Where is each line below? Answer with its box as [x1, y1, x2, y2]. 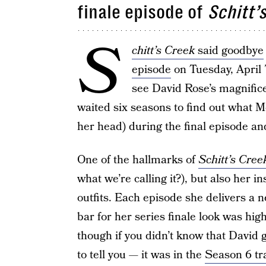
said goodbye [194, 43, 264, 59]
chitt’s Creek [131, 43, 195, 59]
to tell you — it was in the [77, 247, 205, 263]
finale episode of [77, 1, 207, 23]
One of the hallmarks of [77, 152, 198, 168]
